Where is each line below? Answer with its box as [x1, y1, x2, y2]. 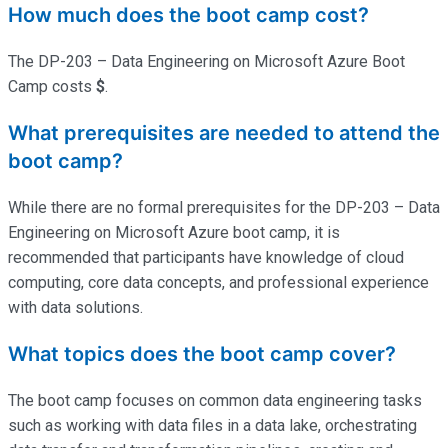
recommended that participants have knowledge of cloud [8, 247, 404, 267]
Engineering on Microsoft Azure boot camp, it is [8, 222, 340, 242]
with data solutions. [8, 297, 143, 317]
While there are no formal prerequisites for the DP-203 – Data [8, 197, 440, 217]
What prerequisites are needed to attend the [8, 120, 440, 145]
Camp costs [8, 76, 96, 96]
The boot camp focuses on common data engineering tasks [8, 390, 422, 410]
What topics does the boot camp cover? [8, 341, 396, 366]
